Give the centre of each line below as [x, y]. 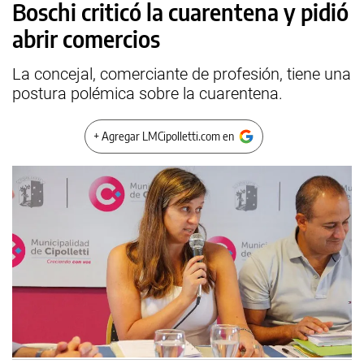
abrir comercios [86, 39]
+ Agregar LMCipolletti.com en [164, 136]
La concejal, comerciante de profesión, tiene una [182, 74]
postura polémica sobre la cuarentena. [147, 93]
